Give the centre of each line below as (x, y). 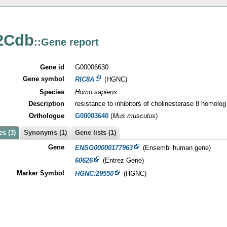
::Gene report (67, 42)
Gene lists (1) (96, 133)
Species (52, 92)
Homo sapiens (96, 92)
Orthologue (46, 116)
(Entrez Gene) (122, 161)
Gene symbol (43, 79)
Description (46, 104)
